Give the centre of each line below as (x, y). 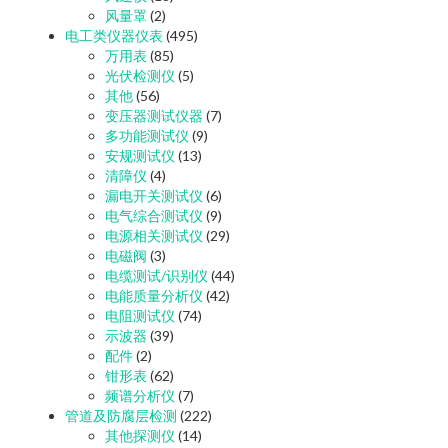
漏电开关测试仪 (154, 195)
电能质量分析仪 (154, 295)
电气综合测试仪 (154, 215)
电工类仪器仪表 (114, 35)
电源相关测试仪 (154, 235)
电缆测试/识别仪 (156, 275)
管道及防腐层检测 (121, 415)
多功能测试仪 (147, 135)
